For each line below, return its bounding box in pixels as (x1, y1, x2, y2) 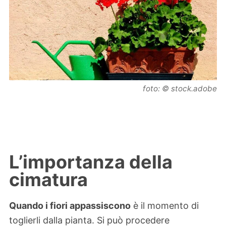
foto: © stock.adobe (143, 84, 217, 94)
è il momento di (131, 200, 199, 211)
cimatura (9, 168, 88, 191)
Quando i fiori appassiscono (9, 200, 131, 211)
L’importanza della (9, 150, 173, 173)
